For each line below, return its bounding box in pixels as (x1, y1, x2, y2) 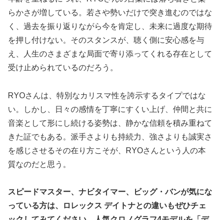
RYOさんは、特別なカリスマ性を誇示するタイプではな (8, 91, 206, 100)
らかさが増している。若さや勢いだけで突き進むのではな (8, 8, 212, 17)
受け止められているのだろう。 (8, 63, 118, 72)
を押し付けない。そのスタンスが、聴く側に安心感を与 (8, 35, 204, 44)
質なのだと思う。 (8, 160, 71, 168)
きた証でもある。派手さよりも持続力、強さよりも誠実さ (8, 132, 212, 141)
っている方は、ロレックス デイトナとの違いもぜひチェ (8, 201, 206, 210)
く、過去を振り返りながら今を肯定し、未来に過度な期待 (8, 22, 212, 30)
